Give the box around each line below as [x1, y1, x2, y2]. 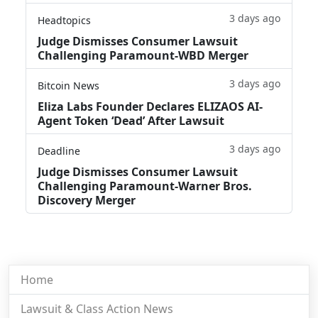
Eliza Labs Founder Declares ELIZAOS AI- [38, 98, 263, 114]
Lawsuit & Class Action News [21, 300, 173, 317]
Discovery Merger [38, 192, 136, 208]
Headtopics [38, 13, 91, 27]
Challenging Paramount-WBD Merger [38, 47, 248, 63]
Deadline [38, 143, 80, 158]
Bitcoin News [38, 78, 99, 92]
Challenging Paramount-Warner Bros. [38, 177, 252, 194]
